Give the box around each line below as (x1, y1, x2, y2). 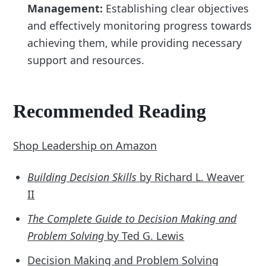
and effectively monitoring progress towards (27, 18, 252, 33)
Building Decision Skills (27, 169, 137, 184)
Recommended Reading (13, 100, 207, 122)
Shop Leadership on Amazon (13, 138, 157, 153)
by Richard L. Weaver (137, 169, 245, 184)
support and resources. (27, 52, 145, 67)
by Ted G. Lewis (104, 228, 185, 243)
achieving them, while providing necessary (27, 35, 242, 50)
